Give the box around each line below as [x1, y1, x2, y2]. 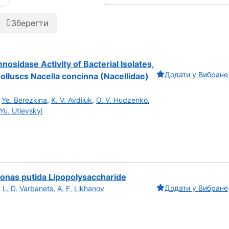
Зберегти [11, 17, 49, 28]
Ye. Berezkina [2, 95, 47, 104]
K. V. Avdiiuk [51, 95, 92, 104]
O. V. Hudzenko [96, 95, 148, 104]
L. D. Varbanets [3, 184, 53, 193]
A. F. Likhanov [57, 184, 104, 193]
